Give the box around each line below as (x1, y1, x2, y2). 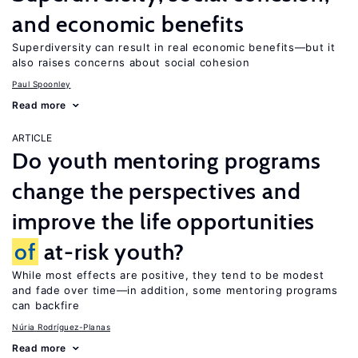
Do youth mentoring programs (12, 147, 321, 174)
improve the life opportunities (12, 208, 316, 235)
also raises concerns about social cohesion (12, 56, 250, 69)
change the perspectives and (12, 177, 301, 205)
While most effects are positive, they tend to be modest (12, 268, 324, 281)
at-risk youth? (38, 238, 185, 265)
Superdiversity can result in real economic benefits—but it (12, 41, 336, 54)
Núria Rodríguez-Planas (12, 322, 110, 332)
